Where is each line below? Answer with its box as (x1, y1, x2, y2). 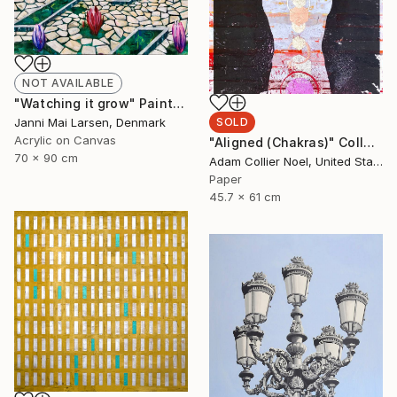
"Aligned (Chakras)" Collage (362, 135, 375, 151)
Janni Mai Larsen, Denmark (14, 114, 166, 129)
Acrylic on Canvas (14, 132, 116, 147)
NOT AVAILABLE (22, 75, 114, 90)
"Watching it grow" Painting (172, 95, 184, 111)
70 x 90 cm (14, 150, 78, 165)
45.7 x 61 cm (209, 190, 281, 205)
